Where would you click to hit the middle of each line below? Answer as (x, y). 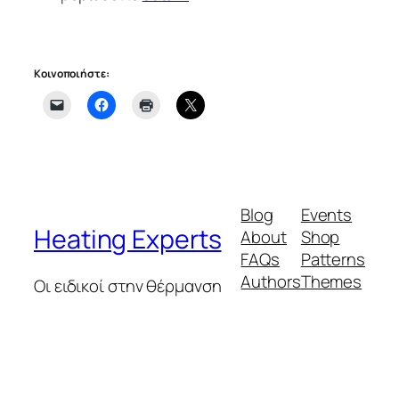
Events (326, 215)
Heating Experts (128, 239)
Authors (271, 282)
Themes (331, 282)
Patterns (333, 260)
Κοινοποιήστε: (72, 73)
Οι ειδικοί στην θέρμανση (128, 285)
